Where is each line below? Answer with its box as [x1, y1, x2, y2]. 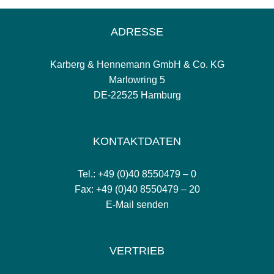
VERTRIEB [109, 245, 165, 257]
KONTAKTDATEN [93, 135, 181, 148]
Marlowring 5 [109, 75, 165, 86]
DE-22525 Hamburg [93, 90, 181, 101]
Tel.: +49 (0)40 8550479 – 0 [78, 169, 196, 180]
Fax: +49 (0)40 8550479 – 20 [74, 184, 200, 195]
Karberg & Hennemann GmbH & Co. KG [50, 59, 224, 70]
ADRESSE [111, 26, 163, 39]
